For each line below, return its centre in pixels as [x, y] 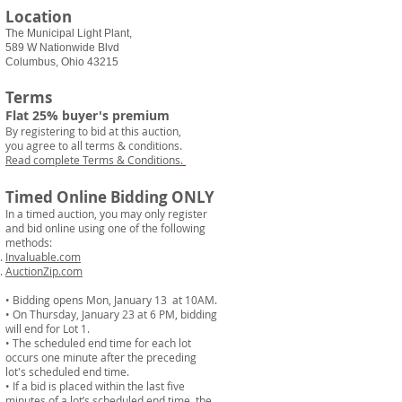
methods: [29, 242]
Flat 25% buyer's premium [87, 115]
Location [39, 17]
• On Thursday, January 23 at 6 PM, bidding [111, 314]
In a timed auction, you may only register [106, 214]
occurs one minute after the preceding [101, 357]
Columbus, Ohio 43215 [62, 62]
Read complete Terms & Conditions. [94, 160]
